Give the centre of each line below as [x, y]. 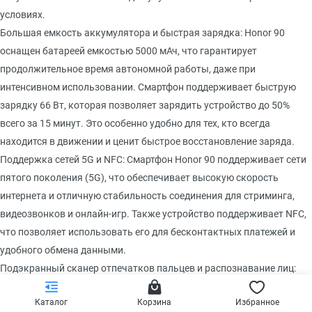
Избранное [258, 302]
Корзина [155, 302]
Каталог [52, 302]
